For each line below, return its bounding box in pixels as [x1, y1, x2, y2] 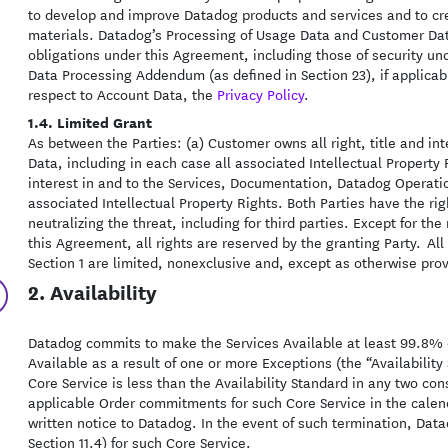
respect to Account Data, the [27, 83, 217, 105]
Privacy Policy [216, 83, 304, 105]
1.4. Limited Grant [27, 110, 152, 133]
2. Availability [27, 277, 157, 306]
